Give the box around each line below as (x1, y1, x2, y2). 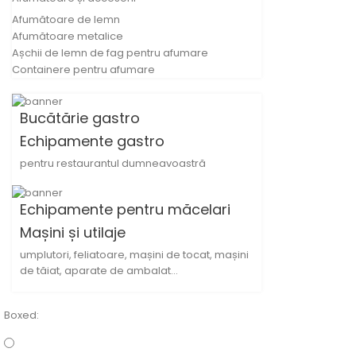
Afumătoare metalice (12, 28, 123, 44)
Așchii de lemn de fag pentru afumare (12, 44, 208, 60)
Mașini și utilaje (20, 222, 126, 242)
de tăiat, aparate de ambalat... (20, 262, 178, 278)
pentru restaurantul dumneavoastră (20, 156, 206, 172)
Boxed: (4, 307, 39, 323)
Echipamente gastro (20, 131, 164, 152)
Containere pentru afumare (12, 61, 155, 77)
